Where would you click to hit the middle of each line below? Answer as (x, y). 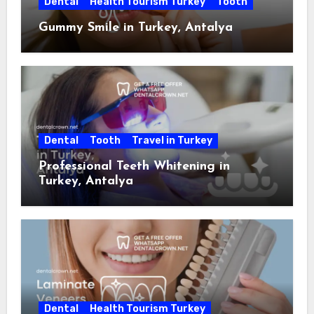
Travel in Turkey (172, 140)
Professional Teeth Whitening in (134, 166)
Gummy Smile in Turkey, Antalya (135, 27)
